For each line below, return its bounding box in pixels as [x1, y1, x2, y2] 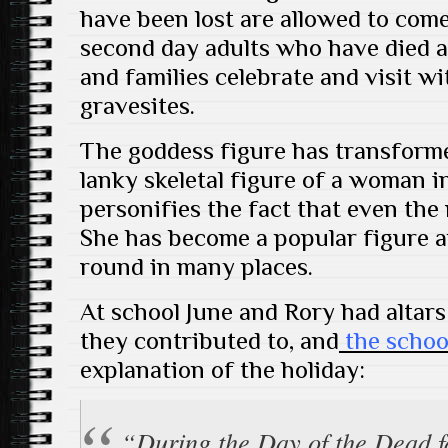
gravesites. [80, 91, 195, 120]
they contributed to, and [80, 326, 339, 355]
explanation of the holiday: [80, 355, 365, 384]
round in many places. [80, 252, 313, 281]
